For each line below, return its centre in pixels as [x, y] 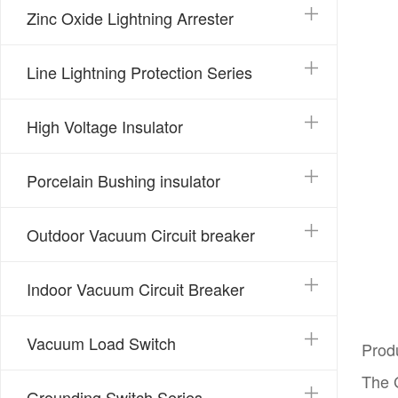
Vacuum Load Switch [101, 343]
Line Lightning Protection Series [139, 72]
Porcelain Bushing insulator [123, 180]
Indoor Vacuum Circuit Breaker [135, 289]
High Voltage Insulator [104, 126]
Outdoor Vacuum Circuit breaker [140, 235]
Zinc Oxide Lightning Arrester [130, 18]
